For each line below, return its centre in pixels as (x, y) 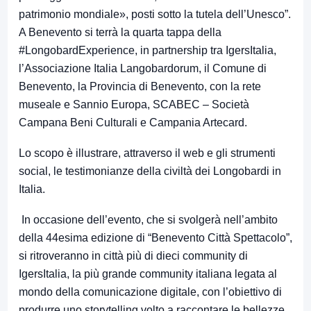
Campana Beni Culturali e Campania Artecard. (133, 122)
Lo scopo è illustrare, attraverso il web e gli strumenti (147, 153)
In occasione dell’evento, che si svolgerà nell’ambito (148, 219)
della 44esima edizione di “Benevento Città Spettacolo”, (155, 237)
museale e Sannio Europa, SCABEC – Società (134, 104)
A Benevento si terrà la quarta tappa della (120, 32)
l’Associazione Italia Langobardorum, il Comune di (143, 68)
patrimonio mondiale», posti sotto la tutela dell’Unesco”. (155, 14)
